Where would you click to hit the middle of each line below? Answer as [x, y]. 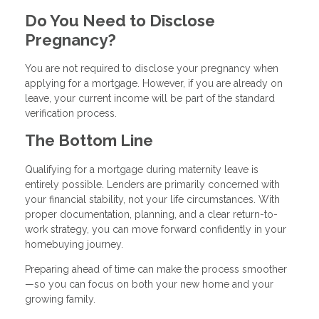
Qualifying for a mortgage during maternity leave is [142, 170]
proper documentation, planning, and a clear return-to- [151, 215]
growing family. [60, 299]
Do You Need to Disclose [120, 20]
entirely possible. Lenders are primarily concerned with [152, 185]
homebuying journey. [74, 245]
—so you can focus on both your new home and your [149, 284]
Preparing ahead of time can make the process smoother [156, 270]
